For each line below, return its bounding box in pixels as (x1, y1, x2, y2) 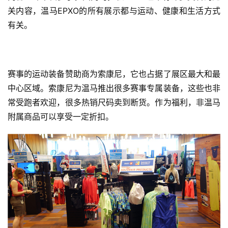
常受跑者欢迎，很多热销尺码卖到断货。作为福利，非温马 (8, 97, 220, 107)
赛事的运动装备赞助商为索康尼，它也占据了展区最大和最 (8, 68, 220, 79)
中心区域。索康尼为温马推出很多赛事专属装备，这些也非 (8, 82, 220, 93)
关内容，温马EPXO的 (8, 5, 88, 16)
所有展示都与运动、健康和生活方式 (87, 5, 221, 16)
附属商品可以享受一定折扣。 (8, 111, 113, 122)
